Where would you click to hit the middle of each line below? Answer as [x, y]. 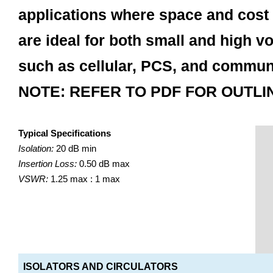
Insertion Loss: [47, 164]
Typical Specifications [64, 133]
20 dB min [75, 148]
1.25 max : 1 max [84, 179]
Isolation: [36, 148]
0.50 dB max [103, 164]
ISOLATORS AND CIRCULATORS [100, 267]
